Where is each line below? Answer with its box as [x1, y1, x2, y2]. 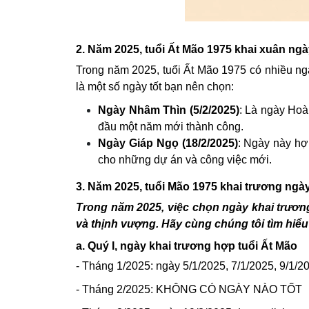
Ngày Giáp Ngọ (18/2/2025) [98, 137, 238, 149]
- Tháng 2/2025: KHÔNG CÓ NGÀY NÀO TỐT [76, 283, 302, 295]
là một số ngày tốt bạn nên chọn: [76, 81, 234, 92]
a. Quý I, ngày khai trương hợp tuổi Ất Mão [76, 240, 297, 252]
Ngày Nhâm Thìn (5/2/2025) [98, 104, 239, 116]
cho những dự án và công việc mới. [98, 154, 272, 166]
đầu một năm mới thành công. [98, 121, 243, 132]
